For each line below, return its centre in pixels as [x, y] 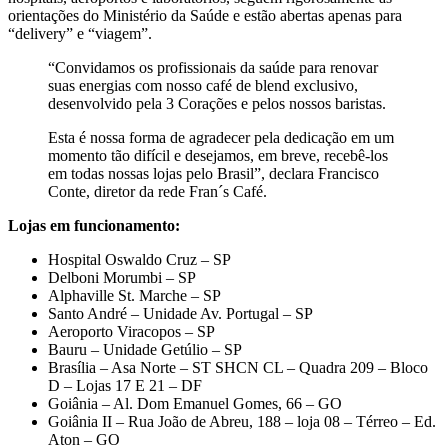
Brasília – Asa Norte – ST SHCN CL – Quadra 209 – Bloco [238, 368]
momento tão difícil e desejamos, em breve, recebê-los [218, 156]
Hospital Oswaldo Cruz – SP [139, 260]
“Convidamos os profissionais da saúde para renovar [213, 68]
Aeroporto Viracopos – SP [131, 332]
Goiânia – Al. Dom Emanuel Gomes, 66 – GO [195, 404]
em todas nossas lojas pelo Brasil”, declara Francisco [213, 174]
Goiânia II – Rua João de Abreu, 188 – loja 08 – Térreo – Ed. [242, 422]
